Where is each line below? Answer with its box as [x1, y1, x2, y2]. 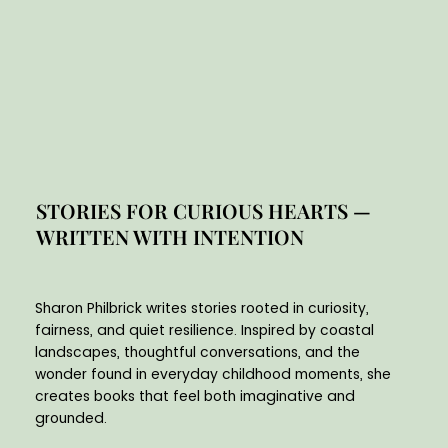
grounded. [35, 408, 108, 429]
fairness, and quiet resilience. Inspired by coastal [35, 320, 375, 341]
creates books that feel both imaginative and [35, 386, 356, 407]
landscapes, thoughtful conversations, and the [35, 342, 361, 363]
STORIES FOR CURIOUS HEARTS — [35, 197, 371, 225]
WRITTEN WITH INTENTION [35, 223, 304, 251]
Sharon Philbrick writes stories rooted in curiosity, [35, 298, 370, 319]
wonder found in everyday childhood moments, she [35, 364, 392, 385]
